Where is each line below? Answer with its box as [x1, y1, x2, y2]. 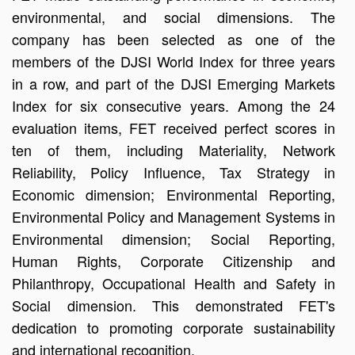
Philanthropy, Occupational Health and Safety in [12, 273, 335, 293]
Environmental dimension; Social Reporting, [12, 228, 335, 249]
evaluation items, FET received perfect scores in [12, 117, 335, 138]
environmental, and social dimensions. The [12, 6, 335, 27]
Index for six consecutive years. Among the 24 [12, 95, 335, 116]
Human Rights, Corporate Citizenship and [12, 250, 335, 271]
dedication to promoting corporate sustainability [12, 317, 335, 338]
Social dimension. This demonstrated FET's [12, 295, 335, 315]
